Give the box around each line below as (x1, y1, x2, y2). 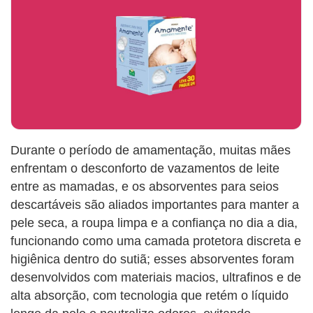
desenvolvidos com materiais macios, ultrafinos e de (10, 270, 301, 284)
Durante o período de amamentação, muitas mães (10, 143, 291, 157)
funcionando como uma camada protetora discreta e (10, 233, 301, 248)
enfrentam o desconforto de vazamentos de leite (10, 161, 279, 175)
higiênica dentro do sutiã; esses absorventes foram (10, 252, 294, 266)
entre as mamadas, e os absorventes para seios (10, 179, 279, 194)
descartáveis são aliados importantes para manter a (10, 197, 299, 212)
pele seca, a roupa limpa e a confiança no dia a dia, (10, 215, 298, 230)
